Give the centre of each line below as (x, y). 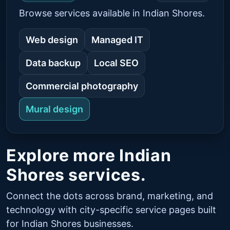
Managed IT (117, 40)
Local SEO (116, 63)
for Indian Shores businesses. (70, 223)
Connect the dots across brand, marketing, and (110, 196)
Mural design (54, 109)
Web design (52, 40)
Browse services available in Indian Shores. (112, 13)
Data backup (53, 63)
